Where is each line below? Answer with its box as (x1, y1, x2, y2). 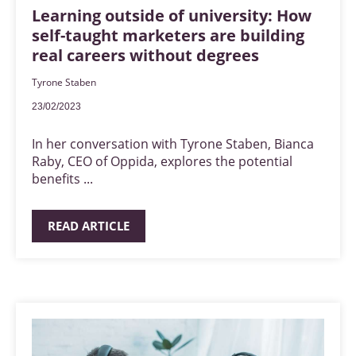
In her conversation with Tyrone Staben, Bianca (32, 135, 314, 153)
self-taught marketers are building (32, 25, 304, 46)
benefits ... (32, 170, 93, 188)
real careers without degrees (32, 44, 259, 66)
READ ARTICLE (48, 218, 130, 234)
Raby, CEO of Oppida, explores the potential (32, 153, 292, 170)
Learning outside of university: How (32, 5, 311, 26)
